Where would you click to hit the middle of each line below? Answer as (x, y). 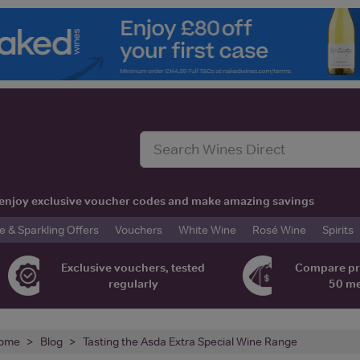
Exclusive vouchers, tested (133, 267)
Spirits (338, 229)
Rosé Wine (279, 229)
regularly (133, 283)
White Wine (207, 229)
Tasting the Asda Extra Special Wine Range (190, 341)
